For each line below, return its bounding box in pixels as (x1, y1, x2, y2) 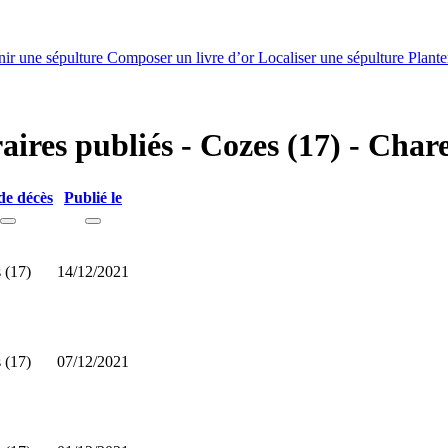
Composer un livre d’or (107, 49, 258, 66)
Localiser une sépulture (258, 49, 408, 66)
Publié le (64, 188, 122, 206)
